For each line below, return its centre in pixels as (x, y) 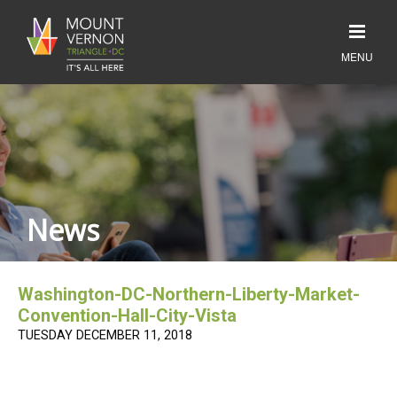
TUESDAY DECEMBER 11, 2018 (105, 335)
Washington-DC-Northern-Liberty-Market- (189, 294)
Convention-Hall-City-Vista (127, 315)
